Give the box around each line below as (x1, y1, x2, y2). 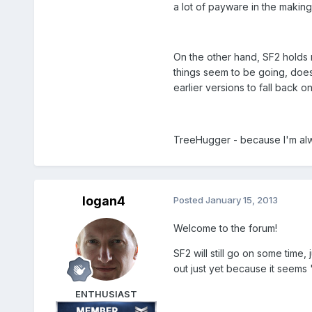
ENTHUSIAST (75, 288, 138, 300)
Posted (173, 194, 205, 206)
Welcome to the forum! (173, 222, 277, 235)
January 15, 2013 (205, 194, 278, 206)
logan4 (81, 194, 125, 209)
